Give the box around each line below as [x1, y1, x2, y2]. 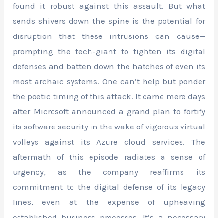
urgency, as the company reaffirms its [13, 166, 205, 177]
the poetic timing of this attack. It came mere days [13, 91, 205, 101]
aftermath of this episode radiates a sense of [13, 151, 205, 162]
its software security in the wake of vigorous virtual [13, 121, 205, 131]
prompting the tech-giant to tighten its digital [13, 46, 205, 56]
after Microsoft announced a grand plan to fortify [13, 106, 205, 116]
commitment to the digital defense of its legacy [13, 182, 205, 192]
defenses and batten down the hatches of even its [13, 61, 205, 71]
